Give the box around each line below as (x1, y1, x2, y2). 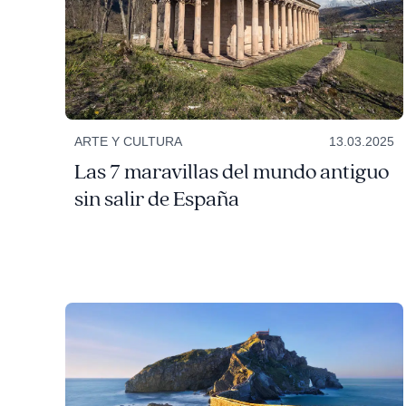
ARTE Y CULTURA (73, 134, 182, 150)
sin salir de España (73, 186, 239, 214)
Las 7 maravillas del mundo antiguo (73, 159, 389, 187)
